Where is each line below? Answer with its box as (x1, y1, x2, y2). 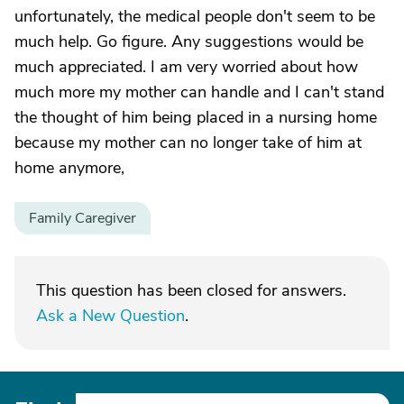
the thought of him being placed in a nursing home (14, 106, 377, 128)
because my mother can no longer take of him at (14, 132, 362, 153)
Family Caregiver (29, 208, 136, 228)
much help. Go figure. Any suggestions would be (14, 31, 363, 52)
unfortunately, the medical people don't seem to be (14, 5, 375, 27)
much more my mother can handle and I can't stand (14, 81, 384, 103)
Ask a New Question (36, 305, 185, 326)
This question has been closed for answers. (36, 280, 346, 301)
